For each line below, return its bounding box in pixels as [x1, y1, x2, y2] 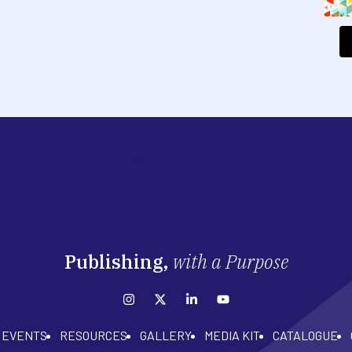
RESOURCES [59, 328, 127, 343]
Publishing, [64, 249, 173, 275]
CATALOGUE [272, 328, 338, 343]
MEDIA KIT [203, 328, 260, 343]
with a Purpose [172, 249, 288, 275]
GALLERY [139, 328, 192, 343]
